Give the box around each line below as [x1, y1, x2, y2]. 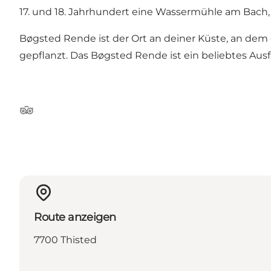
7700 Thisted [34, 233, 97, 246]
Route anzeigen [34, 210, 116, 224]
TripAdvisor [19, 110, 73, 122]
